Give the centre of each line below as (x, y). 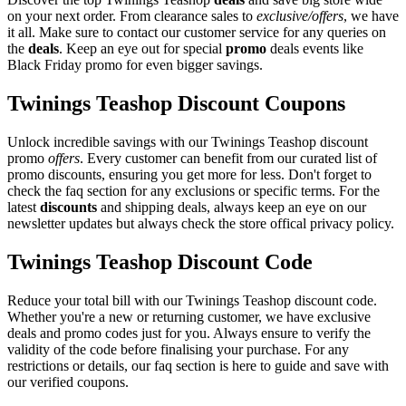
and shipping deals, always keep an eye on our (232, 207)
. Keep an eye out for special (142, 49)
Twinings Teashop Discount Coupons (176, 103)
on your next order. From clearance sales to (132, 16)
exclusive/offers (300, 16)
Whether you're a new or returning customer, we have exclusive (189, 316)
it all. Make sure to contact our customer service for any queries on (197, 33)
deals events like (315, 49)
